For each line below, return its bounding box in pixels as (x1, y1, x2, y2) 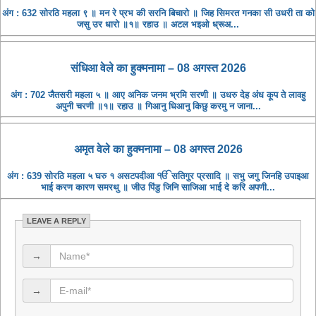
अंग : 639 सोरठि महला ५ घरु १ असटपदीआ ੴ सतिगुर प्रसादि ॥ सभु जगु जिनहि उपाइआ (7, 171, 309, 181)
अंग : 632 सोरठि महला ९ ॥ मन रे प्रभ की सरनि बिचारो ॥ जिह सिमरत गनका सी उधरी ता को (1, 8, 315, 18)
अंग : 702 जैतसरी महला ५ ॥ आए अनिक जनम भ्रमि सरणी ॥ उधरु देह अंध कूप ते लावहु (11, 89, 305, 100)
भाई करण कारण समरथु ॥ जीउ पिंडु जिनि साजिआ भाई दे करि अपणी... (41, 182, 275, 193)
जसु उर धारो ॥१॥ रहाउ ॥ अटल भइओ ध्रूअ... (77, 19, 239, 30)
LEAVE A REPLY (27, 216, 86, 225)
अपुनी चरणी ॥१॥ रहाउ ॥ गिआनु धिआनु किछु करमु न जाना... (55, 100, 261, 111)
